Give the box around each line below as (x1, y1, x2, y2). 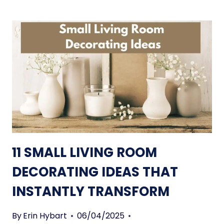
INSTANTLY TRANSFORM (12, 182, 169, 200)
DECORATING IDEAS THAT (12, 163, 178, 181)
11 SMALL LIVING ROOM (12, 143, 157, 161)
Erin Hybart (23, 210, 67, 221)
